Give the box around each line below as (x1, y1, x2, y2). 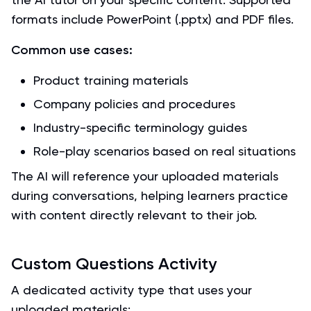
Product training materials (33, 73, 188, 87)
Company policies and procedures (33, 96, 235, 111)
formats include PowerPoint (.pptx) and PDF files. (11, 12, 294, 26)
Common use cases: (11, 42, 133, 58)
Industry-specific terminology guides (33, 120, 247, 135)
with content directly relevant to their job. (11, 208, 257, 222)
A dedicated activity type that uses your (11, 283, 252, 297)
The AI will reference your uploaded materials (11, 169, 278, 183)
